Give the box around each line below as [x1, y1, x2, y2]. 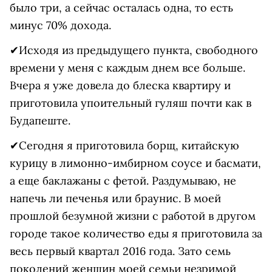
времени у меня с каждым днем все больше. [10, 61, 245, 75]
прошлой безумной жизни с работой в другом [10, 209, 256, 223]
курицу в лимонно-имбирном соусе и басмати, [10, 156, 261, 170]
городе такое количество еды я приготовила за [10, 226, 262, 240]
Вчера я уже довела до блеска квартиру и [10, 78, 231, 92]
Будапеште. [10, 114, 73, 127]
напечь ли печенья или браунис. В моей [10, 191, 221, 205]
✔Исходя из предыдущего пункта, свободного [10, 43, 258, 57]
